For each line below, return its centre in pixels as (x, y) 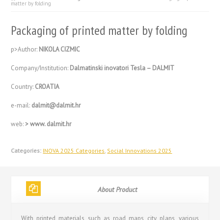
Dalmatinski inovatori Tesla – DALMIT (122, 68)
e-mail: (21, 105)
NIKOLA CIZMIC (60, 49)
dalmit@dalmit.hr (56, 105)
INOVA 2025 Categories (74, 151)
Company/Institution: (41, 68)
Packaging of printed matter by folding (99, 30)
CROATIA (47, 87)
